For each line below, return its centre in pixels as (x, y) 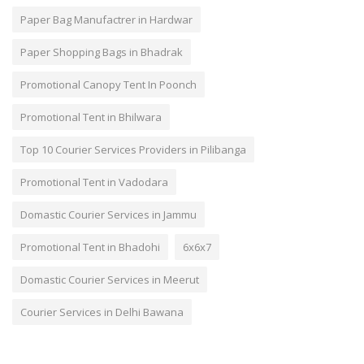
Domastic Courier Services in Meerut (110, 279)
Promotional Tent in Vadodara (94, 182)
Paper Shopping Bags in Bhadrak (102, 52)
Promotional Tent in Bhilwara (91, 117)
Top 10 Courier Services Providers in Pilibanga (133, 149)
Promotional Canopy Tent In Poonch (108, 84)
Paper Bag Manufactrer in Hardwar (106, 19)
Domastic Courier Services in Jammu (108, 214)
